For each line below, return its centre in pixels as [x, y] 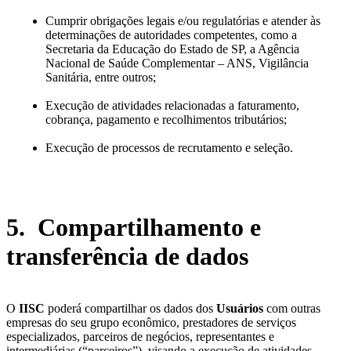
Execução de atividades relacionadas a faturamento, [172, 106]
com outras [292, 309]
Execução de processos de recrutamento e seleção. [169, 148]
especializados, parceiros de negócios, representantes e [140, 337]
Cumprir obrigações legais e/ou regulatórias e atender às [183, 21]
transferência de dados [127, 256]
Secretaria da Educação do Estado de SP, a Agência [172, 49]
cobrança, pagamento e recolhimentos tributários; [166, 120]
